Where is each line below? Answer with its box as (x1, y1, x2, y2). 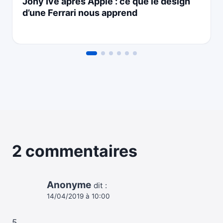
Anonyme (47, 179, 91, 191)
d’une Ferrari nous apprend (22, 7, 137, 18)
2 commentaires (12, 141, 137, 161)
